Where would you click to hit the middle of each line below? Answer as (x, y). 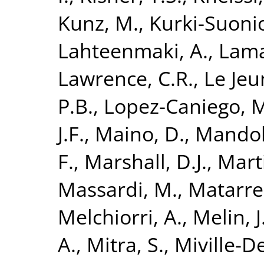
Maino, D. (140, 133)
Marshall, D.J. (146, 161)
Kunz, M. (98, 22)
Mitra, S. (125, 244)
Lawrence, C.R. (126, 78)
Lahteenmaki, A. (133, 50)
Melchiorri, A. (120, 216)
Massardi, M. (118, 189)
